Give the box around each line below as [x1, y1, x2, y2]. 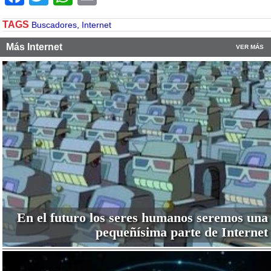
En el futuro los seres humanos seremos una [16, 209, 268, 225]
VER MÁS [236, 44, 264, 51]
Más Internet [6, 42, 62, 53]
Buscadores [31, 20, 77, 30]
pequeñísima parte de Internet [95, 224, 268, 240]
